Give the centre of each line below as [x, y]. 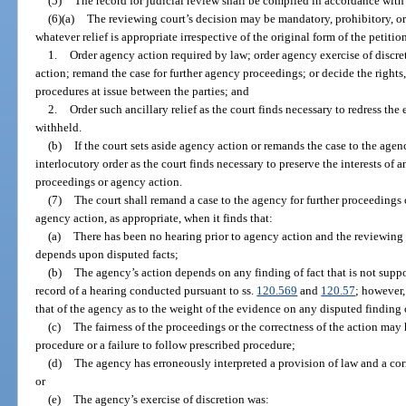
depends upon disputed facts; [107, 254]
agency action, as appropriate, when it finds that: [155, 217]
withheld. [59, 127]
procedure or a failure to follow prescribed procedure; [166, 344]
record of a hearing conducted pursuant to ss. [146, 290]
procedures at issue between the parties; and [143, 91]
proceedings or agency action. [109, 181]
